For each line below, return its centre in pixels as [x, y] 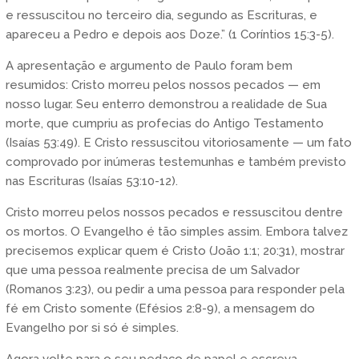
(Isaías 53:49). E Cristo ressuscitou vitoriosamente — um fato [178, 142]
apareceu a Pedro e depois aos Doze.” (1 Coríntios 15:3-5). [169, 34]
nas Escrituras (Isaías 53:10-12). [91, 181]
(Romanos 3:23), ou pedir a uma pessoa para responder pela [175, 289]
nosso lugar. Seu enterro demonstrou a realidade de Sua [166, 104]
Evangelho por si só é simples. [92, 327]
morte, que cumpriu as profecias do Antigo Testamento [164, 123]
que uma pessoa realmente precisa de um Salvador [152, 270]
